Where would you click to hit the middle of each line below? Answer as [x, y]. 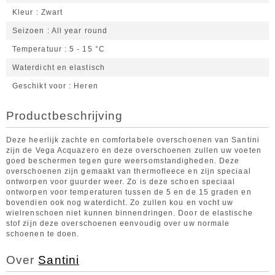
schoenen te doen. [43, 234]
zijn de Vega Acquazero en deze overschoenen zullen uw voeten [134, 150]
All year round [79, 31]
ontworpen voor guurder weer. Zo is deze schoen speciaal [121, 182]
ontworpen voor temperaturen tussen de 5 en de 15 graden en [129, 192]
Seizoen [29, 31]
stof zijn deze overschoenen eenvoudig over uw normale [118, 223]
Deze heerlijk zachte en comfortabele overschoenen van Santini [133, 140]
